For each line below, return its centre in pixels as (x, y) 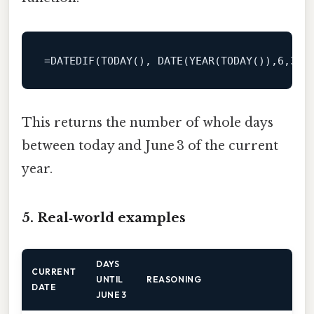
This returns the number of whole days (148, 122)
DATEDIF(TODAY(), (104, 61)
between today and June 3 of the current (150, 145)
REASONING (174, 279)
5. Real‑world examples (104, 218)
